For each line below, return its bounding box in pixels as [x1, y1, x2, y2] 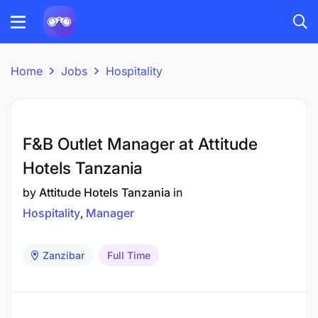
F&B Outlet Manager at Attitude [23, 134, 258, 154]
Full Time [107, 249, 150, 261]
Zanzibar [43, 249, 84, 261]
